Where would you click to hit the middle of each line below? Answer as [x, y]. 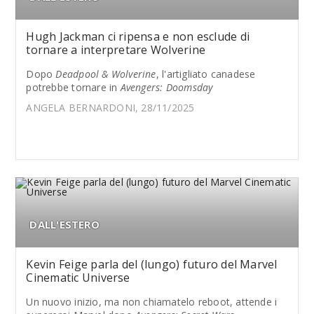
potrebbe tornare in [73, 87]
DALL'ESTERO [64, 224]
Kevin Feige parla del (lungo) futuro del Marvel [152, 264]
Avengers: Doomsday [166, 87]
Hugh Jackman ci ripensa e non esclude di [138, 36]
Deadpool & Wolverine [106, 74]
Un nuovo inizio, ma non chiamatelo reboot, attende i [152, 302]
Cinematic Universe [78, 278]
